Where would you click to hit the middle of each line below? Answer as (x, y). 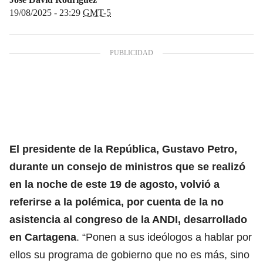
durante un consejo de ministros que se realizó (127, 166)
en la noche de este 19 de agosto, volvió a (114, 184)
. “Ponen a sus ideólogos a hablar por (164, 237)
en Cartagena (43, 237)
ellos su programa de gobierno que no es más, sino (129, 254)
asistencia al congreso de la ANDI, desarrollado (128, 219)
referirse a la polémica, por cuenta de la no (117, 202)
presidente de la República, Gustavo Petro (128, 149)
